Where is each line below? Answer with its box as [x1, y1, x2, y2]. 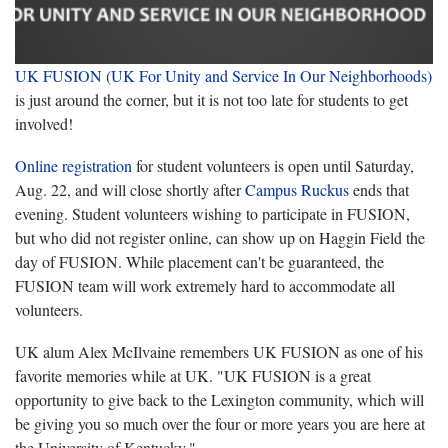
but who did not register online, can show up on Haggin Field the [15, 226, 425, 248]
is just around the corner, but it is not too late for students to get [15, 88, 408, 110]
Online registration [15, 154, 132, 176]
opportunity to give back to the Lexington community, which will [15, 388, 424, 410]
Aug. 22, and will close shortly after [15, 178, 245, 200]
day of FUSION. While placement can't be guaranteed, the [15, 250, 384, 272]
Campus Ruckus [245, 178, 349, 200]
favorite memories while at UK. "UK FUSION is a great [15, 364, 371, 386]
